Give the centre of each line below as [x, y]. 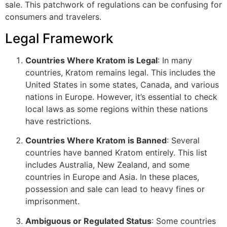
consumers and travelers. [53, 17]
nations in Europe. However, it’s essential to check [121, 97]
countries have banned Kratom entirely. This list [116, 153]
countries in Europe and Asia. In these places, [112, 177]
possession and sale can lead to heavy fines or [115, 189]
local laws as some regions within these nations [117, 109]
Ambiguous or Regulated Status [88, 221]
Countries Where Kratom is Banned [96, 141]
